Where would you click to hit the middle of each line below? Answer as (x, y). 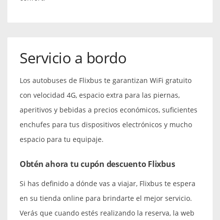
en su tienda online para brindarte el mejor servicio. (106, 198)
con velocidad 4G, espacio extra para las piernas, (100, 95)
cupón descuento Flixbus (128, 164)
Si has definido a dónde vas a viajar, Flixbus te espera (108, 183)
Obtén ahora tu (50, 164)
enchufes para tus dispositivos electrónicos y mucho (106, 124)
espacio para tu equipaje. (62, 139)
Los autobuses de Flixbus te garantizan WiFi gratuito (106, 80)
